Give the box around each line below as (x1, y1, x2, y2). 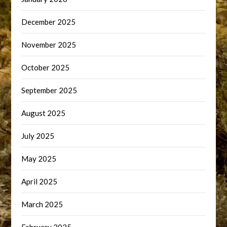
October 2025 (21, 63, 70, 72)
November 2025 (21, 40, 77, 50)
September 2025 (21, 86, 78, 95)
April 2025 (21, 177, 58, 186)
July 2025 (21, 131, 55, 141)
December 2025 (21, 17, 76, 27)
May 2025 (21, 154, 57, 164)
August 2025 (21, 108, 66, 118)
